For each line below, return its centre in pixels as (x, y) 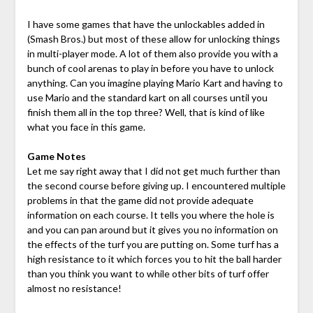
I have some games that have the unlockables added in (146, 24)
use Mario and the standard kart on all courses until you (147, 97)
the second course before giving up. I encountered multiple (156, 185)
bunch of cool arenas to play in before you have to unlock (150, 68)
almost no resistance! (74, 288)
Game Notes (56, 156)
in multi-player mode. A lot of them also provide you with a (152, 53)
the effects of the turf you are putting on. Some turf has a (153, 244)
